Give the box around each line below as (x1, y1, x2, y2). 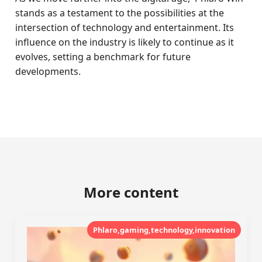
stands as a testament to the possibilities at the (15, 6, 225, 19)
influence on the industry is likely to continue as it (15, 36, 235, 49)
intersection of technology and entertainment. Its (15, 21, 235, 34)
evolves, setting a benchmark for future (15, 50, 191, 63)
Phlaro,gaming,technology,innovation (92, 225, 235, 235)
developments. (15, 65, 81, 78)
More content (84, 182, 178, 202)
